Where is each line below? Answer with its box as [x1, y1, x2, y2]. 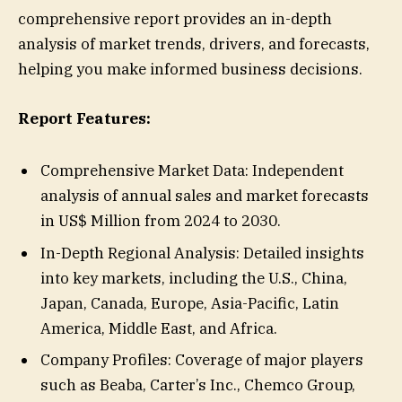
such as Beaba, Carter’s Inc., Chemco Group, [40, 375, 355, 396]
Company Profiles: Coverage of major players [40, 350, 363, 371]
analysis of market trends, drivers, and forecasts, [18, 34, 370, 55]
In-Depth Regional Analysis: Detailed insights [40, 242, 364, 263]
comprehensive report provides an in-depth [18, 9, 332, 30]
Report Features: [18, 108, 151, 128]
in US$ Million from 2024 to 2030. [40, 211, 281, 232]
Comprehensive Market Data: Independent [40, 161, 344, 181]
